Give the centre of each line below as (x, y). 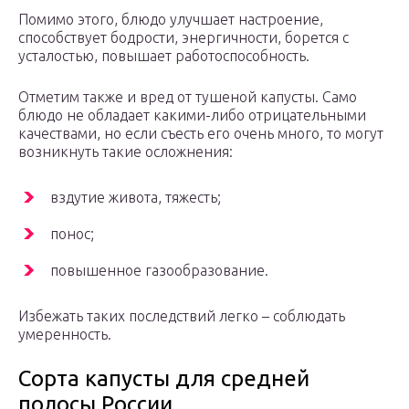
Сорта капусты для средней (164, 379)
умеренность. (65, 335)
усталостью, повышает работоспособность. (164, 56)
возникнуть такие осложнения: (126, 152)
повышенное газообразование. (159, 271)
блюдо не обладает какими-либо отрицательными (192, 115)
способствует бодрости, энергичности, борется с (184, 38)
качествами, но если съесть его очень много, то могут (201, 134)
